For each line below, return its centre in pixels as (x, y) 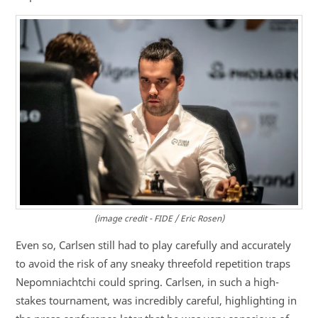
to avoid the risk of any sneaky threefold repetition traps (153, 264)
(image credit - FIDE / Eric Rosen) (159, 218)
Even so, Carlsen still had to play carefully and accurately (153, 245)
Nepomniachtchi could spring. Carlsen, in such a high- (147, 282)
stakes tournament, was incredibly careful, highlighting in (156, 301)
